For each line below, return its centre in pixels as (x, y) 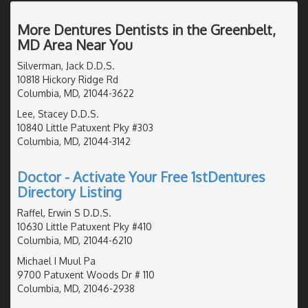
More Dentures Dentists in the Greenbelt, (146, 29)
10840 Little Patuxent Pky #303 (85, 127)
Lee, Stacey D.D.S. (58, 113)
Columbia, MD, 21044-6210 (75, 240)
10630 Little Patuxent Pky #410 (85, 226)
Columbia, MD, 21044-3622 (76, 93)
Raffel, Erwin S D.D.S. (64, 212)
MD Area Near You (75, 44)
